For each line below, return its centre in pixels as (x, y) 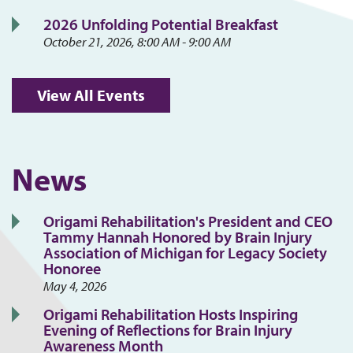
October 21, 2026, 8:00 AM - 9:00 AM (137, 41)
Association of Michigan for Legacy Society (185, 253)
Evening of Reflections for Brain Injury (168, 330)
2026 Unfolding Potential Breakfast (161, 24)
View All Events (91, 95)
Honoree (72, 268)
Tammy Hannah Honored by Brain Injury (178, 237)
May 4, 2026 (75, 286)
